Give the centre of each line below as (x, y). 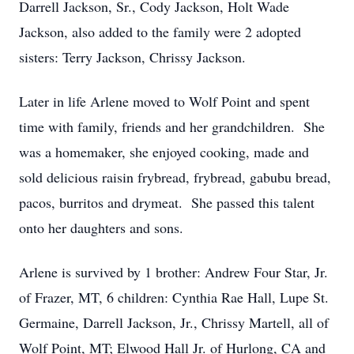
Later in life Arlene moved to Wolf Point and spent (164, 101)
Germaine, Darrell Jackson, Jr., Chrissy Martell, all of (174, 322)
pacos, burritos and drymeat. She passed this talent (167, 202)
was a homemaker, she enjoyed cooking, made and (164, 152)
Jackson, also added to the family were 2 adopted (160, 32)
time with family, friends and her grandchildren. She (172, 126)
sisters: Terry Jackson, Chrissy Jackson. (132, 57)
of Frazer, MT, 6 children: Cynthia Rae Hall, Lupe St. (174, 297)
